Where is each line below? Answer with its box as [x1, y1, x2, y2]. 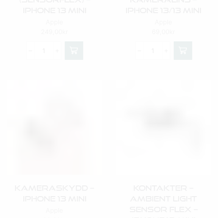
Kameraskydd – [15, 183, 94, 192]
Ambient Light [130, 194, 197, 203]
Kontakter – [133, 183, 194, 192]
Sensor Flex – [129, 205, 198, 214]
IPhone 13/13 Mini [126, 6, 201, 15]
